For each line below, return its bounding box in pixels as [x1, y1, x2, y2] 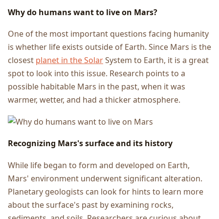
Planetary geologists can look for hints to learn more [8, 186, 203, 197]
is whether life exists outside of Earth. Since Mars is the [8, 42, 211, 53]
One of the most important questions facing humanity [8, 28, 209, 40]
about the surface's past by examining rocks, [8, 199, 174, 210]
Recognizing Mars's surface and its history [8, 138, 173, 149]
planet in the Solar [36, 55, 103, 66]
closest [8, 55, 36, 66]
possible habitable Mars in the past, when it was [8, 81, 185, 92]
